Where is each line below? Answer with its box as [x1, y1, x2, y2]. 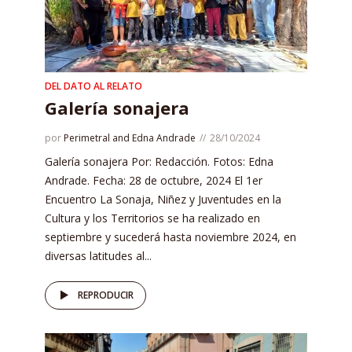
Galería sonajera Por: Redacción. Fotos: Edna [45, 154, 273, 170]
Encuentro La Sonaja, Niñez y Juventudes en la [45, 192, 281, 207]
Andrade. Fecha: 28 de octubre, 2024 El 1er [45, 173, 262, 189]
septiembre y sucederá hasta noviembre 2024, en [45, 229, 296, 245]
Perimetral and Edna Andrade [64, 131, 196, 145]
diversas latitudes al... [45, 248, 152, 264]
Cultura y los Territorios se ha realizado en [45, 211, 260, 226]
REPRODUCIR [78, 288, 134, 302]
